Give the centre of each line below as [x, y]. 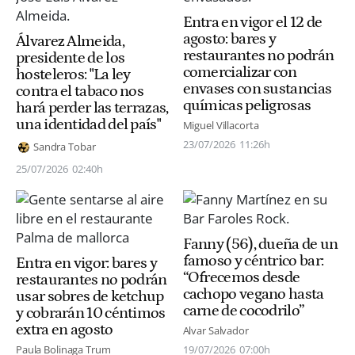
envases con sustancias [257, 88]
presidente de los [71, 57]
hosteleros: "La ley [73, 74]
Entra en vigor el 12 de [252, 22]
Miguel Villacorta [221, 125]
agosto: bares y [229, 38]
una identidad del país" [88, 124]
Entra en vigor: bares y [86, 263]
